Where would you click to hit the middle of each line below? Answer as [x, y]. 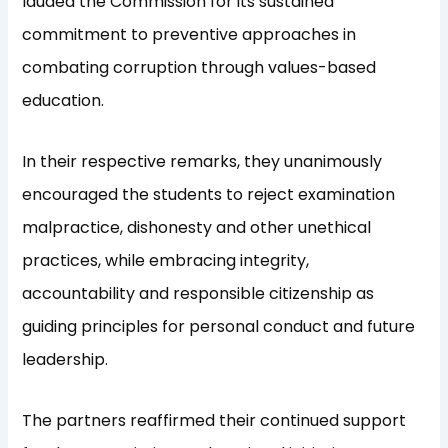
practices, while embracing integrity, [166, 261]
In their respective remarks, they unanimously [202, 162]
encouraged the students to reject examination [209, 195]
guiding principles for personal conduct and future [219, 327]
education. [63, 101]
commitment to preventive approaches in [189, 35]
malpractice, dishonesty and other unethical [197, 228]
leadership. [65, 360]
